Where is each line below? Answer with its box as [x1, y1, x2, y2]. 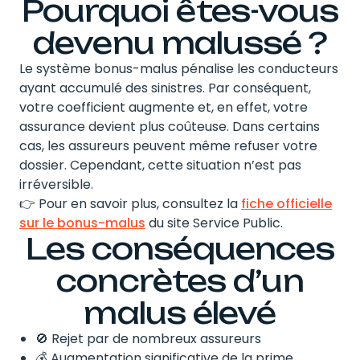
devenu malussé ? [33, 24, 327, 61]
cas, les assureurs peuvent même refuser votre [19, 136, 317, 155]
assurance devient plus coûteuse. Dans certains [19, 117, 320, 136]
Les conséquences [25, 230, 335, 267]
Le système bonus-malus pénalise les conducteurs [19, 59, 338, 78]
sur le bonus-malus [19, 213, 145, 232]
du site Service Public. [145, 213, 283, 232]
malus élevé [84, 294, 276, 331]
